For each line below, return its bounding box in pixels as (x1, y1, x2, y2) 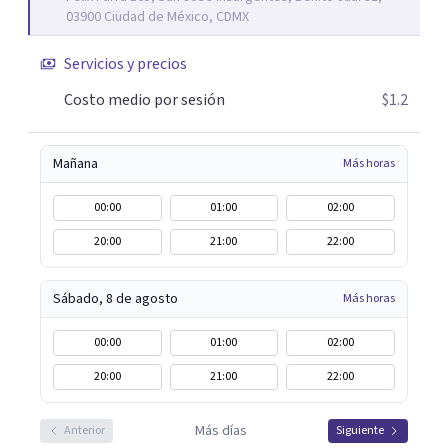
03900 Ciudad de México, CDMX (66, 7, 249, 27)
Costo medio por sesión (64, 89, 225, 111)
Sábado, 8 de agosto (53, 289, 178, 309)
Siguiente (336, 422, 384, 439)
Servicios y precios (64, 53, 187, 75)
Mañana (53, 154, 98, 174)
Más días (194, 421, 247, 441)
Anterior (64, 422, 105, 439)
